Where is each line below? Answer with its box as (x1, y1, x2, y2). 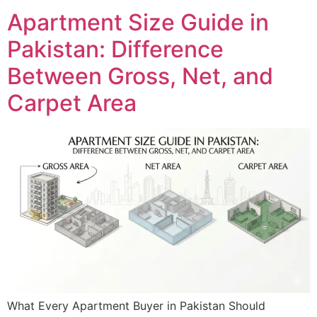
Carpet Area (7, 88, 137, 117)
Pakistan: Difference (7, 35, 224, 63)
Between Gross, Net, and (7, 62, 273, 90)
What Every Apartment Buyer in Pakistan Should (7, 299, 265, 313)
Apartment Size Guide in (7, 8, 269, 36)
